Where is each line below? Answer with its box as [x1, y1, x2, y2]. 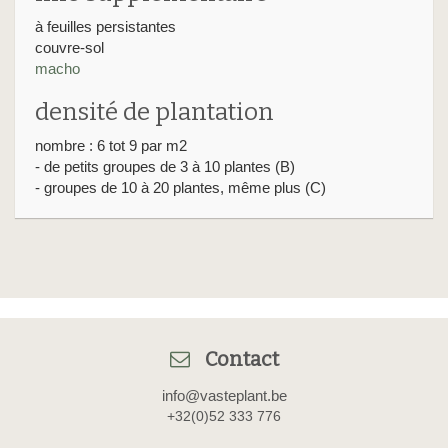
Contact [204, 347, 279, 372]
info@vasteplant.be [161, 387, 287, 405]
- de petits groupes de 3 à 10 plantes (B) [35, 158, 295, 176]
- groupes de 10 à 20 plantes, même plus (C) [35, 179, 326, 197]
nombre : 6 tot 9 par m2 [35, 137, 187, 155]
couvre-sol [35, 39, 104, 57]
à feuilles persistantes [35, 18, 176, 36]
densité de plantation [35, 98, 274, 127]
